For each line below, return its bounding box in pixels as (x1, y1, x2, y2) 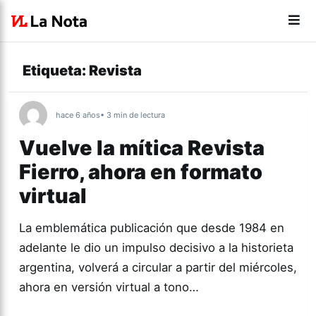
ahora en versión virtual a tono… (19, 280, 199, 294)
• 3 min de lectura (100, 110, 165, 120)
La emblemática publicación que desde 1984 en (19, 221, 284, 235)
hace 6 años (56, 110, 100, 120)
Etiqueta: (23, 62, 89, 79)
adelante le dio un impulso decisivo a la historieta (19, 241, 293, 255)
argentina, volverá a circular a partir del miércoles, (19, 260, 297, 274)
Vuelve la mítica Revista (19, 135, 265, 160)
